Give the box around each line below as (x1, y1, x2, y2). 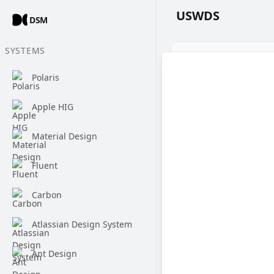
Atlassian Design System (32, 218, 132, 230)
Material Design (32, 130, 97, 142)
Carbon (32, 189, 62, 201)
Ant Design (32, 248, 77, 259)
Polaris (32, 72, 59, 83)
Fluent (32, 160, 57, 171)
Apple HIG (32, 101, 73, 113)
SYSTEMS (5, 45, 45, 56)
